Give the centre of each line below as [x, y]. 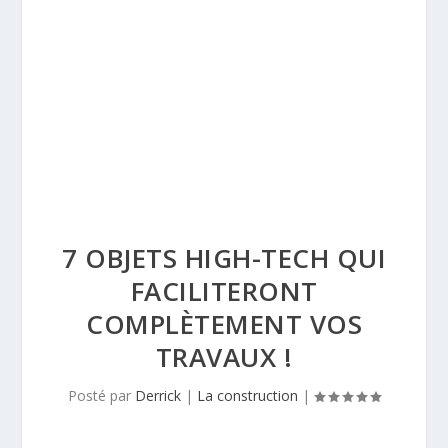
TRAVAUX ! [224, 357]
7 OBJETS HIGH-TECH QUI [224, 258]
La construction [247, 395]
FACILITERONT [224, 291]
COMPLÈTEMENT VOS [224, 324]
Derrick [158, 395]
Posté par [101, 395]
